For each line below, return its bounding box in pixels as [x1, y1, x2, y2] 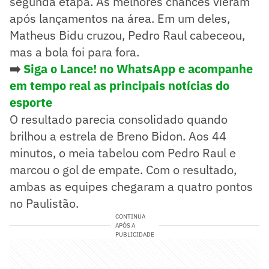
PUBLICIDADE [115, 230, 154, 238]
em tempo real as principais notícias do [10, 77, 229, 94]
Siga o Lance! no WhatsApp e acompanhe [23, 60, 253, 77]
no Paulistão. [10, 195, 79, 211]
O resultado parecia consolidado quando [10, 110, 228, 127]
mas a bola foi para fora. [10, 43, 139, 60]
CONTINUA [115, 212, 145, 220]
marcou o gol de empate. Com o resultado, [10, 161, 237, 178]
